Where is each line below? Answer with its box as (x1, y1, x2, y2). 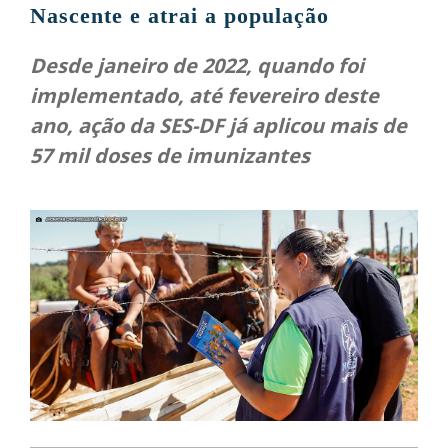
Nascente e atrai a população (30, 3, 329, 29)
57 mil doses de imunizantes (30, 142, 310, 170)
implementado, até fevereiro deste (30, 82, 379, 110)
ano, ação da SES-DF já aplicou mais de (30, 112, 407, 140)
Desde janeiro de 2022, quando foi (30, 52, 364, 80)
